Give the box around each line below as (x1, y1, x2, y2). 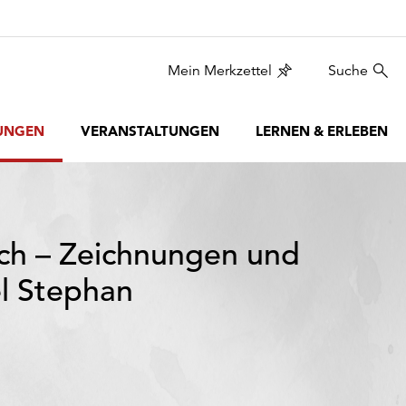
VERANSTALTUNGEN (81, 122, 219, 140)
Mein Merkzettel (168, 62, 272, 80)
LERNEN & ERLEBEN (256, 122, 388, 140)
